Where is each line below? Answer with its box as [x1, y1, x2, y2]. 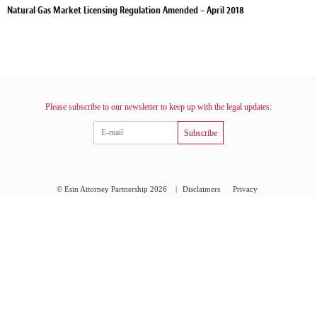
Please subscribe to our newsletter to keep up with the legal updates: [45, 101, 272, 112]
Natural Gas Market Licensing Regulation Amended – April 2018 [7, 4, 244, 16]
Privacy [232, 184, 258, 193]
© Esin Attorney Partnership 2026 [56, 184, 169, 193]
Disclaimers [182, 184, 220, 193]
